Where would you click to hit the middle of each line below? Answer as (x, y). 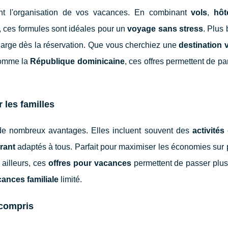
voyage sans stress (165, 28)
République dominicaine (77, 61)
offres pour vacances (90, 163)
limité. (70, 179)
